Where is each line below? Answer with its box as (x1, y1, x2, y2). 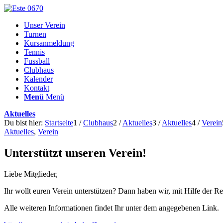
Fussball (24, 57, 50, 65)
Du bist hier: (4, 118, 43, 127)
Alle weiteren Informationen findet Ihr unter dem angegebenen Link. (4, 203, 219, 212)
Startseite (45, 118, 73, 127)
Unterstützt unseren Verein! (4, 146, 146, 159)
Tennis (24, 48, 45, 56)
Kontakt (24, 84, 49, 92)
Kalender (24, 75, 53, 83)
